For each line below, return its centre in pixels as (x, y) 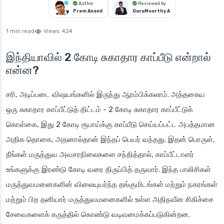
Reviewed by (151, 4)
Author (85, 4)
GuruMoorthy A (151, 11)
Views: (52, 31)
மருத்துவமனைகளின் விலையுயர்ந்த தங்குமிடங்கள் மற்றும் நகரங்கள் (112, 185)
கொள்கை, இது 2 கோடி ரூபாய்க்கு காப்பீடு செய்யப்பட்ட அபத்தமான (110, 125)
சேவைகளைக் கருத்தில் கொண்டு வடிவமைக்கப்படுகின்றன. (98, 215)
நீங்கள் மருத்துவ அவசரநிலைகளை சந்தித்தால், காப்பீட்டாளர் (100, 155)
